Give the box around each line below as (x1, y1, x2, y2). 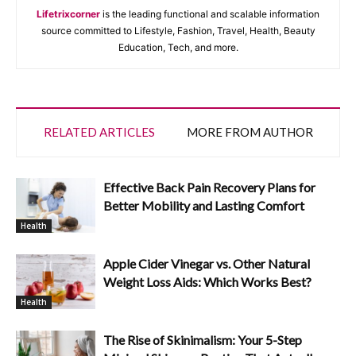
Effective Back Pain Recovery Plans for (103, 179, 315, 195)
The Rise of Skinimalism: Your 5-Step (103, 331, 302, 347)
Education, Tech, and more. (118, 41, 238, 53)
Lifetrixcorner (37, 7, 100, 20)
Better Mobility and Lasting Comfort (103, 197, 304, 213)
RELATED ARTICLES (43, 124, 155, 139)
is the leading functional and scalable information (100, 7, 319, 20)
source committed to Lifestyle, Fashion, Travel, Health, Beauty (41, 24, 315, 37)
